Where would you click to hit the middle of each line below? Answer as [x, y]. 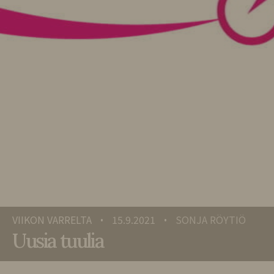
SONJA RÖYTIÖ [211, 220]
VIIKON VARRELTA [52, 220]
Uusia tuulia [58, 240]
